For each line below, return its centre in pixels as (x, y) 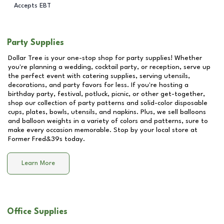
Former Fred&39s (35, 139)
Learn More (38, 163)
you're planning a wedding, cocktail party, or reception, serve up (109, 67)
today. (74, 139)
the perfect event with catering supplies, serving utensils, (99, 76)
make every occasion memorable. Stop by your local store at (103, 130)
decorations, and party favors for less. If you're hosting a (98, 85)
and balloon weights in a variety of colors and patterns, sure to (108, 121)
